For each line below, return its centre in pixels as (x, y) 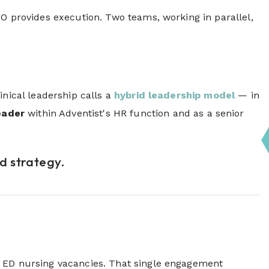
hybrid (129, 95)
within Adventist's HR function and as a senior (134, 113)
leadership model (190, 95)
